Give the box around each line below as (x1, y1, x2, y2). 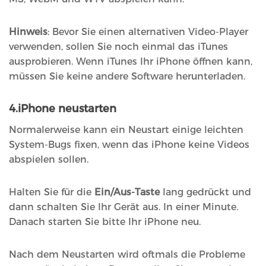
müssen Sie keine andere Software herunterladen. (9, 71, 245, 83)
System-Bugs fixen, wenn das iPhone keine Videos (9, 139, 249, 151)
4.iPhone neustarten (9, 102, 116, 116)
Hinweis (9, 26, 47, 38)
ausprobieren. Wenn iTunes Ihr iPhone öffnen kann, (9, 56, 252, 68)
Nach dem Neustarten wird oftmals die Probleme (9, 249, 245, 261)
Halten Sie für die (9, 186, 94, 198)
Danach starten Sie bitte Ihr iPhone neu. (9, 216, 201, 228)
